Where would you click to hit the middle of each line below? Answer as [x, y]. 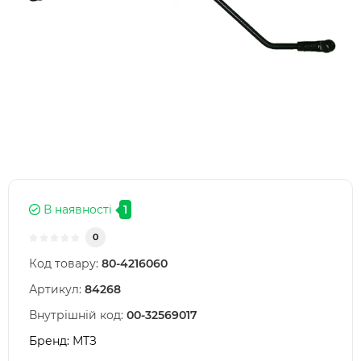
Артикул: [55, 290]
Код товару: [64, 264]
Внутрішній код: [76, 315]
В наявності [76, 210]
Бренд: [51, 341]
